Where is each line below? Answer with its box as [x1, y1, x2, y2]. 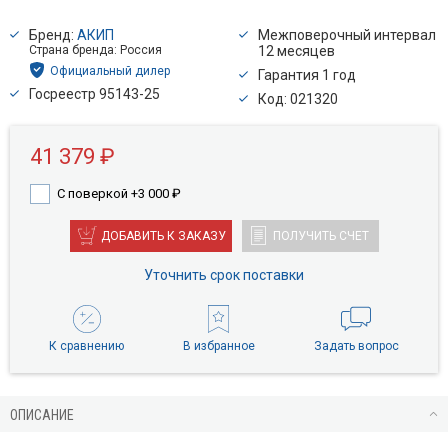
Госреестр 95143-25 [29, 85, 160, 102]
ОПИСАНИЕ [10, 406, 74, 423]
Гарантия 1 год [258, 66, 356, 83]
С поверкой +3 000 [56, 186, 172, 202]
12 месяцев [258, 43, 335, 60]
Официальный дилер [50, 63, 170, 78]
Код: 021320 [258, 90, 338, 107]
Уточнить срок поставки [144, 267, 304, 284]
